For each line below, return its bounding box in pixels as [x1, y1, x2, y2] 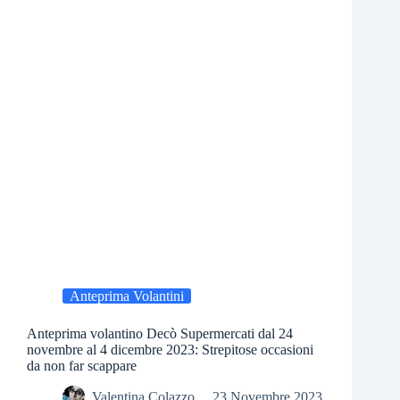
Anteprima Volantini [70, 288, 184, 304]
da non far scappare [27, 358, 137, 374]
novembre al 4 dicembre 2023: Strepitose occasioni [27, 342, 313, 358]
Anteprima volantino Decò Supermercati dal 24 [27, 326, 293, 342]
